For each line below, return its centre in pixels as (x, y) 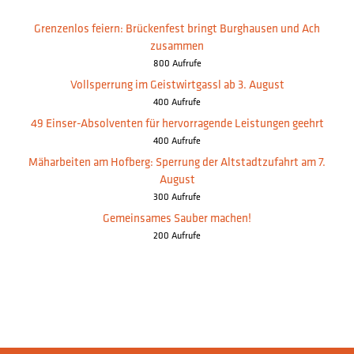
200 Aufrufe (177, 235)
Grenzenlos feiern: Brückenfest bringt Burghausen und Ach (177, 28)
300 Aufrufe (177, 196)
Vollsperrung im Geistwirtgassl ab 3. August (177, 84)
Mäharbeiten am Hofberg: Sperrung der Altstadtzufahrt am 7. (177, 161)
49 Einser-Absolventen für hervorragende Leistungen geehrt (177, 122)
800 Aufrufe (177, 62)
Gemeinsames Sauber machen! (177, 217)
